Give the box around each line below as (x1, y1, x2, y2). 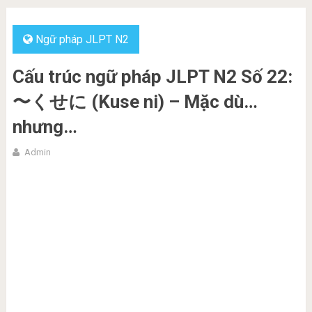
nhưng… (12, 116, 77, 137)
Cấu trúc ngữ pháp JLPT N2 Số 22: (12, 66, 292, 87)
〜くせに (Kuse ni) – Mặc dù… (12, 91, 258, 112)
